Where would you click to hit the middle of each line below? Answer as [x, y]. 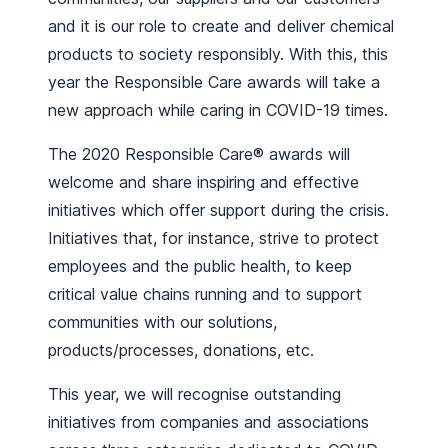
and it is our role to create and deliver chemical [221, 25]
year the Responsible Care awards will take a [214, 81]
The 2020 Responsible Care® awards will [199, 153]
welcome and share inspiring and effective [203, 181]
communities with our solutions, [162, 321]
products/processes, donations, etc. [181, 349]
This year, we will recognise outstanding [194, 393]
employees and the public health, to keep [200, 265]
